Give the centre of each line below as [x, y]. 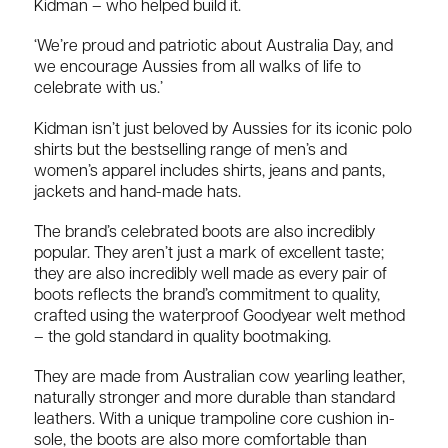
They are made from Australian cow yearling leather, [219, 377]
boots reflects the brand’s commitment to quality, [207, 295]
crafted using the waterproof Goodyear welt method [219, 316]
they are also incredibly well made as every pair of [210, 274]
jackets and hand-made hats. [137, 192]
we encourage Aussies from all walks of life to [197, 68]
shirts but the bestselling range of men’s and [190, 150]
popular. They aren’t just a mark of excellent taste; [209, 253]
